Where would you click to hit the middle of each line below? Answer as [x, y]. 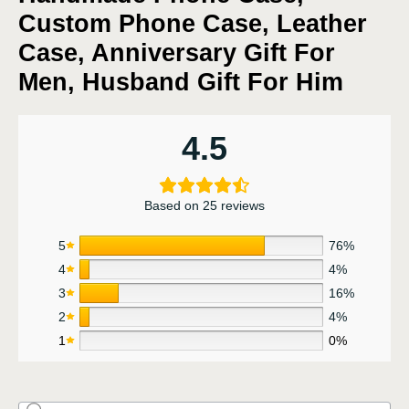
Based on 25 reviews [204, 205]
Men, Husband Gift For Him [181, 82]
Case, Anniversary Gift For [177, 52]
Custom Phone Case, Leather [193, 23]
